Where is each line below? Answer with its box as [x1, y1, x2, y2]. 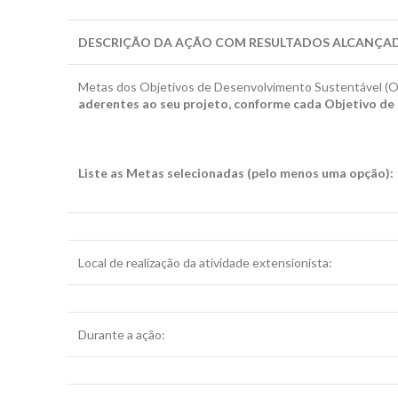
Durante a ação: [78, 327, 165, 342]
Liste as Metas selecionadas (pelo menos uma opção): [78, 165, 394, 180]
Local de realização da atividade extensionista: [78, 255, 332, 270]
